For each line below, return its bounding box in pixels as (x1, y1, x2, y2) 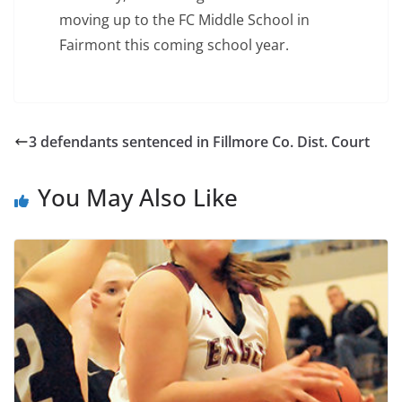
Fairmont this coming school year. (59, 35, 289, 56)
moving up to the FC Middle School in (59, 10, 310, 31)
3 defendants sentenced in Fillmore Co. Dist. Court (29, 132, 370, 153)
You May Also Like (38, 181, 238, 214)
